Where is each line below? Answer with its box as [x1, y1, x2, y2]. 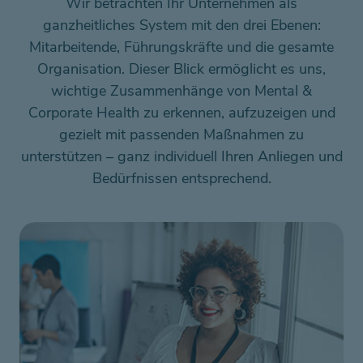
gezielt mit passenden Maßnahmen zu [59, 125, 304, 144]
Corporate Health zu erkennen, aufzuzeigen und [28, 103, 335, 122]
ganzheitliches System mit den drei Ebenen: [42, 15, 321, 35]
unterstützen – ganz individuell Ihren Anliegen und [20, 147, 343, 166]
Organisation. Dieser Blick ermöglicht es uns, [37, 59, 326, 79]
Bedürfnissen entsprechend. [92, 169, 271, 188]
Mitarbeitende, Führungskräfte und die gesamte [29, 37, 334, 57]
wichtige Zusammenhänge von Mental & [51, 81, 312, 100]
